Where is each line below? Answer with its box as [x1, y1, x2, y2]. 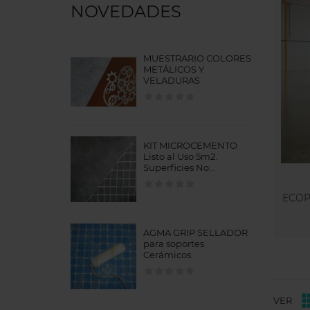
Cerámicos [143, 249, 191, 261]
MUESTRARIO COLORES [143, 53, 251, 64]
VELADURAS [143, 75, 200, 86]
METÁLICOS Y [143, 64, 204, 75]
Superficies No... [143, 162, 215, 174]
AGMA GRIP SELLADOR [143, 227, 248, 239]
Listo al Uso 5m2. [143, 151, 217, 163]
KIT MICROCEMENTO [143, 140, 237, 152]
